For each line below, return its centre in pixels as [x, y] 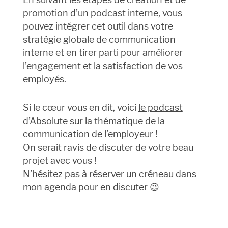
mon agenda [49, 187]
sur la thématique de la [116, 121]
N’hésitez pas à [56, 174]
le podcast [160, 108]
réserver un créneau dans [142, 174]
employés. [44, 79]
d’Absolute [45, 121]
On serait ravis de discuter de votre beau [108, 148]
